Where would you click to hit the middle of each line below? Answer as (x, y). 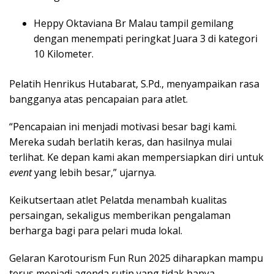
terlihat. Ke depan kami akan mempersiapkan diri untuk (136, 157)
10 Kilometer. (64, 54)
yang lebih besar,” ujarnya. (94, 172)
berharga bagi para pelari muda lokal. (96, 230)
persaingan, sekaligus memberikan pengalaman (120, 215)
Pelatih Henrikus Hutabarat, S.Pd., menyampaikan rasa (134, 83)
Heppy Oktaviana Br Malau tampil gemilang (134, 23)
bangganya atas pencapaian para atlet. (98, 99)
